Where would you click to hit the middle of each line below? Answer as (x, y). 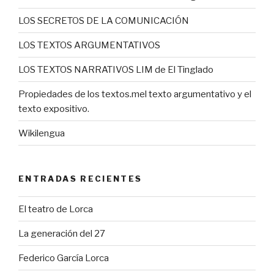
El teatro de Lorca (56, 209)
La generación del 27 (62, 233)
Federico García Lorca (64, 258)
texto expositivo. (54, 109)
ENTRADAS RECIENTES (80, 179)
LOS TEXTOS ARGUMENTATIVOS (89, 45)
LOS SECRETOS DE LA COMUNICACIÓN (104, 20)
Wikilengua (42, 133)
